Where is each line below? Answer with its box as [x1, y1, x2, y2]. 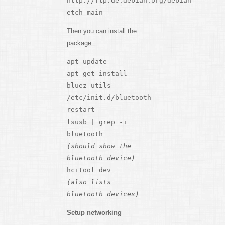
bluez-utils [66, 81, 111, 89]
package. [66, 39, 93, 47]
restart [66, 105, 95, 114]
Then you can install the [66, 27, 137, 35]
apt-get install [66, 69, 127, 77]
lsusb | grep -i [66, 118, 127, 126]
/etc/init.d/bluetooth [66, 93, 151, 101]
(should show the [66, 142, 131, 150]
